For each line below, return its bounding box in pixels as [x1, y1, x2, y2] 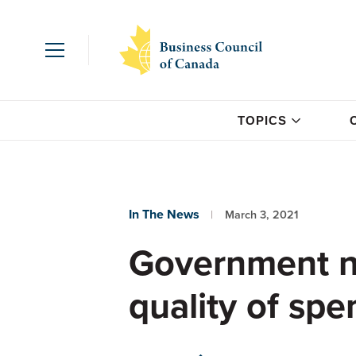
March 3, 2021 [224, 206, 298, 222]
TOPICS [238, 114, 287, 127]
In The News [128, 205, 199, 223]
